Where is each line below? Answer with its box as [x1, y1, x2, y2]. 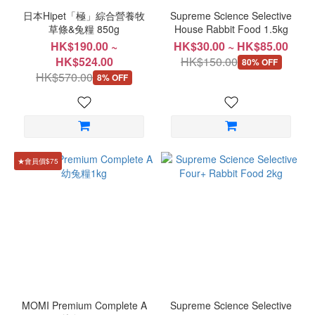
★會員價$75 [18, 155, 58, 166]
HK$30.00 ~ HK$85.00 [174, 38, 288, 54]
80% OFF [241, 55, 278, 68]
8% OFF [97, 70, 128, 84]
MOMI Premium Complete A [21, 298, 147, 312]
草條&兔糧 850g [49, 22, 120, 36]
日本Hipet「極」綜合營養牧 [23, 8, 145, 22]
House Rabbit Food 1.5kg [174, 22, 288, 36]
